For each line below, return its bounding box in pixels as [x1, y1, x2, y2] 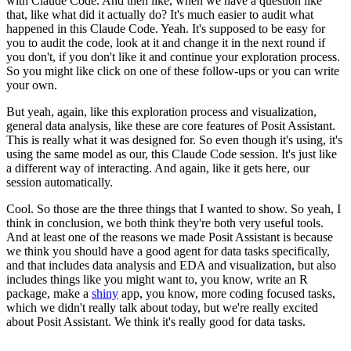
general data [6, 119, 66, 133]
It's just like [281, 147, 337, 161]
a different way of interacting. [6, 161, 152, 175]
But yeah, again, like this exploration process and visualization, [6, 105, 317, 119]
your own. [6, 78, 57, 92]
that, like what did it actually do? [6, 8, 167, 22]
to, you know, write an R [185, 273, 308, 287]
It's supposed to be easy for [192, 22, 325, 36]
